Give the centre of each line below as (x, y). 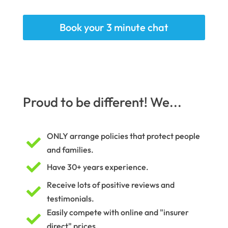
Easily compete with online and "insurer (118, 212)
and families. (70, 149)
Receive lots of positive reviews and (110, 184)
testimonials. (70, 198)
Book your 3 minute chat (114, 27)
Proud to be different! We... (102, 102)
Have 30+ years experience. (97, 167)
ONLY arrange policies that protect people (123, 136)
